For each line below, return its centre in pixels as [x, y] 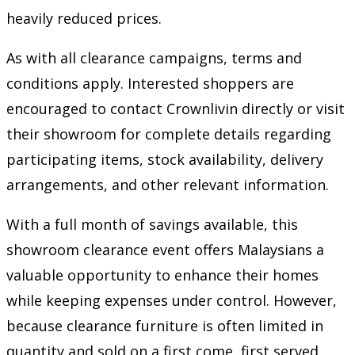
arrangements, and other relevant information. [168, 184]
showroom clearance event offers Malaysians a [165, 249]
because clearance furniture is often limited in [165, 325]
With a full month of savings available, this [152, 224]
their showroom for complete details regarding [169, 134]
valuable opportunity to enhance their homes [162, 275]
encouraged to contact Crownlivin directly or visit [176, 108]
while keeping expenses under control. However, [172, 300]
